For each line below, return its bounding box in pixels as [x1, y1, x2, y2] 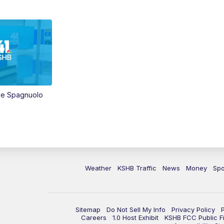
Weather [85, 164, 111, 172]
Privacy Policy [171, 205, 215, 214]
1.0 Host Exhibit [112, 213, 158, 222]
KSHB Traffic [117, 164, 156, 172]
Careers [81, 213, 106, 222]
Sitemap [75, 205, 100, 214]
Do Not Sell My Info [106, 205, 165, 214]
